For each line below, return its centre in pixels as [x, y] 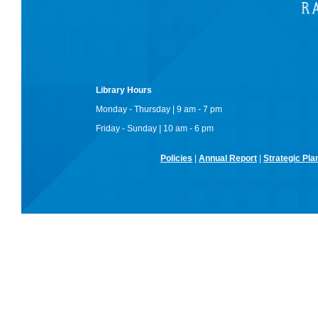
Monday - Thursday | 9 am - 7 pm [159, 110]
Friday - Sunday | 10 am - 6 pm [155, 129]
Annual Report [228, 159]
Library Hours [124, 91]
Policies [176, 159]
